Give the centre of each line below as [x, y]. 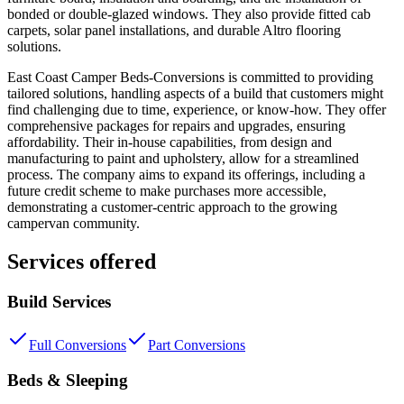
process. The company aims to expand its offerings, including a [186, 174]
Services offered [82, 261]
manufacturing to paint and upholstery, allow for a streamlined [183, 158]
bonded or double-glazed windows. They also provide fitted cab [189, 14]
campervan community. [73, 223]
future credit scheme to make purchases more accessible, [167, 190]
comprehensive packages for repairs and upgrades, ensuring [176, 125]
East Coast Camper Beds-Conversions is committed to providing [190, 77]
